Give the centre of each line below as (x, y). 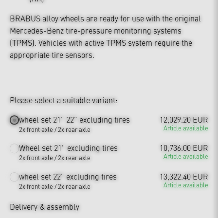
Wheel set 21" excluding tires (69, 148)
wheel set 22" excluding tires (68, 176)
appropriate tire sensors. (52, 54)
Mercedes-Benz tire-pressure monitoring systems (96, 30)
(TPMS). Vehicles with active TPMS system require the (101, 42)
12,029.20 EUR (184, 119)
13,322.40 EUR (184, 176)
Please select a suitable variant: (64, 100)
